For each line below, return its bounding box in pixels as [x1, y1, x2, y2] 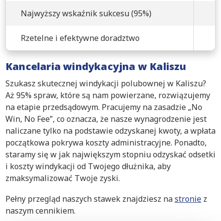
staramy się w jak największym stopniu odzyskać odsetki [5, 148, 216, 160]
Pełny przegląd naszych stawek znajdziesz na [5, 193, 175, 204]
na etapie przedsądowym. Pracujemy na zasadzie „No [5, 101, 202, 112]
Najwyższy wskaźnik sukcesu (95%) [21, 7, 151, 19]
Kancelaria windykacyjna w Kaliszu [5, 59, 186, 73]
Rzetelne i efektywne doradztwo [21, 32, 140, 43]
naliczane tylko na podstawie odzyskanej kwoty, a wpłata [5, 125, 216, 136]
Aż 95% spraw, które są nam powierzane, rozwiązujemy [5, 89, 210, 101]
